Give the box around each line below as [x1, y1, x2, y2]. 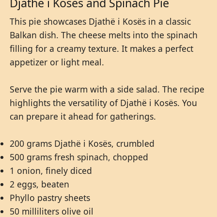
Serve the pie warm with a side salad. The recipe [10, 83, 204, 95]
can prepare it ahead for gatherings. [10, 110, 156, 122]
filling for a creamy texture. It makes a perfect [10, 42, 193, 54]
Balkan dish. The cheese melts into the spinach [10, 29, 198, 41]
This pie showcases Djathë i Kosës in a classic [10, 15, 191, 27]
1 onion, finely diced [10, 164, 92, 176]
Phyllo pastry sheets [10, 191, 90, 203]
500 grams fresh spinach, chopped [10, 151, 148, 163]
